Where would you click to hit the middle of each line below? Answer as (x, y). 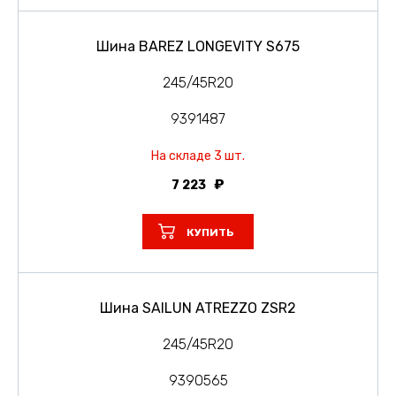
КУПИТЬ (210, 232)
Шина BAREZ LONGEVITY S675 (198, 46)
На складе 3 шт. (198, 156)
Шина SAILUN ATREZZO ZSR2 (198, 308)
